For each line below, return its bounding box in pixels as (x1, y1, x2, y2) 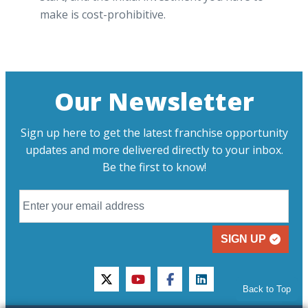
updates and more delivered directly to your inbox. (25, 142, 283, 157)
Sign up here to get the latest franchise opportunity (20, 124, 288, 140)
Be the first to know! (102, 159, 206, 175)
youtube (137, 278, 181, 294)
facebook (168, 278, 217, 294)
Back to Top (243, 284, 291, 294)
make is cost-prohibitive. (40, 6, 166, 22)
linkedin (200, 278, 241, 294)
